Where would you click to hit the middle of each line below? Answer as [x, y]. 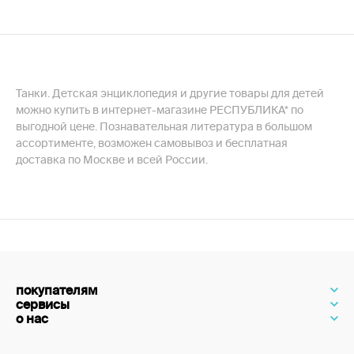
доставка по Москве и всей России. [112, 160]
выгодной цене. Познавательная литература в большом [164, 126]
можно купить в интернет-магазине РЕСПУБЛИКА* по [160, 110]
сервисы [43, 304]
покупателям [57, 290]
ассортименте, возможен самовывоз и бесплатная [152, 143]
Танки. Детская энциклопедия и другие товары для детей [170, 93]
